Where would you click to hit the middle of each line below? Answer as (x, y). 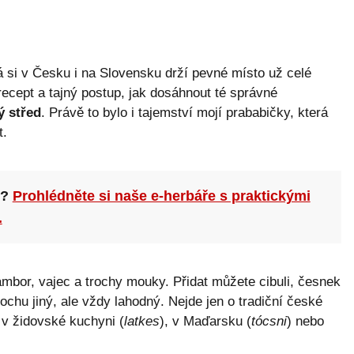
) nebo (305, 321)
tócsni (269, 321)
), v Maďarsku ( (205, 321)
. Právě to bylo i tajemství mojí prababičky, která (184, 112)
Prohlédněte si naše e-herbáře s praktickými (161, 196)
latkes (141, 321)
